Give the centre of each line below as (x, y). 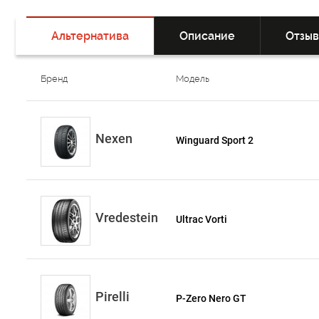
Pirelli (113, 297)
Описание (207, 36)
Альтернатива (90, 36)
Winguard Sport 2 (215, 140)
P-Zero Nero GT (211, 298)
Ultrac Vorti (202, 219)
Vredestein (127, 218)
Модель (193, 79)
